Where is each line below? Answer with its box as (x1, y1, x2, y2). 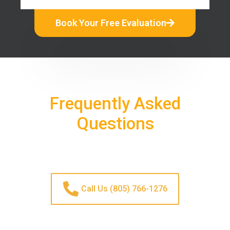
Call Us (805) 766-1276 (81, 183, 167, 194)
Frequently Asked (49, 93, 181, 113)
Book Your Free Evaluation (55, 17, 166, 28)
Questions (76, 113, 154, 133)
